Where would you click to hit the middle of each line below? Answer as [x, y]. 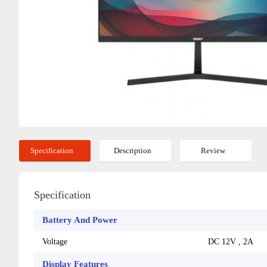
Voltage [55, 241]
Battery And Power [80, 220]
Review [213, 150]
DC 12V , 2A [231, 241]
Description [132, 150]
